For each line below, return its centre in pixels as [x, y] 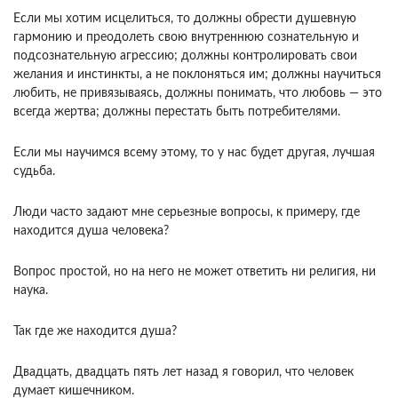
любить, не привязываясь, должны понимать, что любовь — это [198, 94]
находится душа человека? [91, 231]
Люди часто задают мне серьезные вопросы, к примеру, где [187, 213]
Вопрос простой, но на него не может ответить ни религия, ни [195, 272]
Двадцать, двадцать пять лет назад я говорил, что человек [183, 373]
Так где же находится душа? [95, 332]
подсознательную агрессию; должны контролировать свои [185, 56]
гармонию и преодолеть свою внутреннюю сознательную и [186, 38]
